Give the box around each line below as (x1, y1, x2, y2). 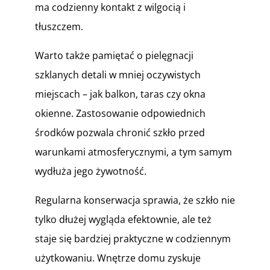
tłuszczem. (34, 20, 83, 33)
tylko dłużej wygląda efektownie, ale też (34, 213, 212, 226)
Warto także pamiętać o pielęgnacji (34, 49, 193, 62)
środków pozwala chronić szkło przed (34, 126, 205, 139)
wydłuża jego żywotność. (34, 165, 146, 178)
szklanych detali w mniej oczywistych (34, 68, 201, 81)
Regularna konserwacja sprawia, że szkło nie (34, 193, 235, 207)
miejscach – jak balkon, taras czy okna (34, 87, 206, 101)
